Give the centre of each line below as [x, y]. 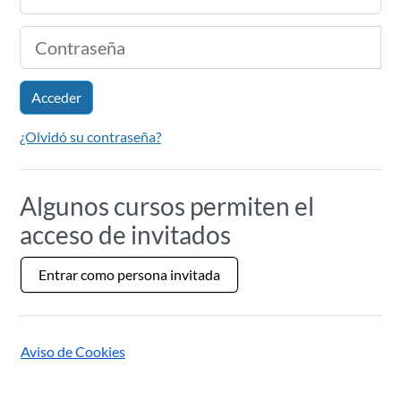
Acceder [56, 97]
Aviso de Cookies [73, 351]
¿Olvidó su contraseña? [90, 136]
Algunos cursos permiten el [167, 205]
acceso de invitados [125, 234]
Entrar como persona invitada [129, 274]
